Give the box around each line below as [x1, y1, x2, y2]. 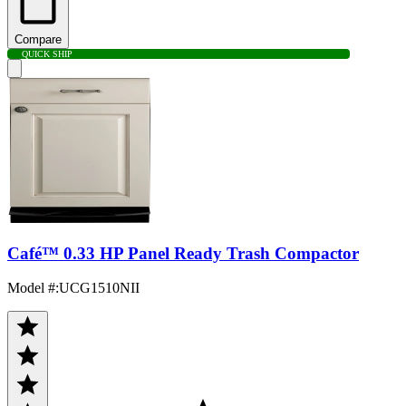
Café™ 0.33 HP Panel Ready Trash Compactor [7, 243, 359, 263]
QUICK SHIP [22, 48, 72, 59]
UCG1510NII [59, 280, 140, 296]
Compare [14, 32, 62, 46]
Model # [7, 280, 55, 296]
